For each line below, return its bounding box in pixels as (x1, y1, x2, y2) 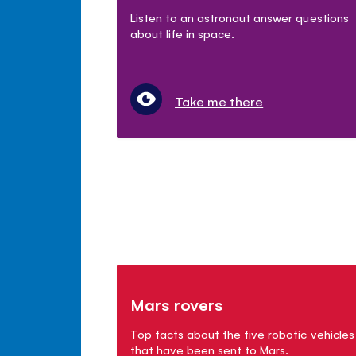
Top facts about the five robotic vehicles (130, 325, 354, 341)
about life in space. (130, 25, 235, 41)
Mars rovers (130, 292, 224, 315)
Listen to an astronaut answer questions (130, 9, 349, 25)
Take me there (175, 91, 264, 110)
